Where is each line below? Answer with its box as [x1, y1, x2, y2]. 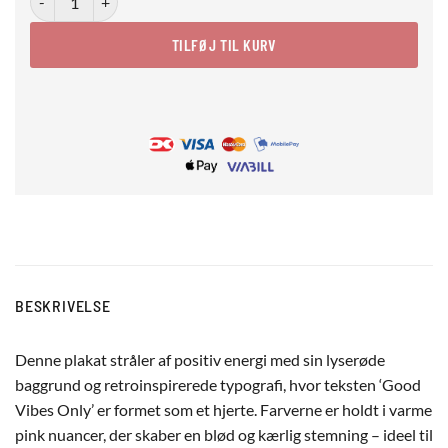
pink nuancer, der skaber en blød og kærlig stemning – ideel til [15, 425, 433, 445]
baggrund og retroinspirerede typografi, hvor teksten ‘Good [15, 375, 421, 395]
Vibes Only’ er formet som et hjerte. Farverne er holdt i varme [15, 400, 432, 420]
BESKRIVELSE [15, 296, 111, 316]
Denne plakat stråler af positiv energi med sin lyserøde [15, 350, 385, 370]
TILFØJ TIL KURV [171, 35, 277, 55]
